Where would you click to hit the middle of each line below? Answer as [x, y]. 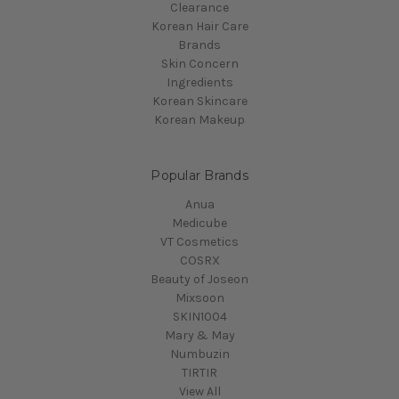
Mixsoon [199, 297]
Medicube [199, 223]
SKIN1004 [199, 316]
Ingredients [199, 82]
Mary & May [199, 335]
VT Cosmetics [199, 241]
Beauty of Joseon [199, 279]
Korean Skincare [199, 101]
